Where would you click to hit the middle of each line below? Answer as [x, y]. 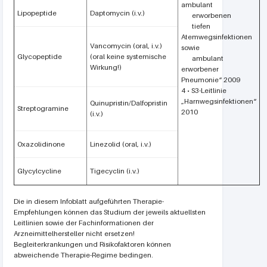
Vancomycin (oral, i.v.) [126, 46]
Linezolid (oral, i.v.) [121, 144]
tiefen [196, 26]
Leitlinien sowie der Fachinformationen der [84, 223]
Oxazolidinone [41, 144]
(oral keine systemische [128, 56]
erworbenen [206, 15]
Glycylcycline [39, 171]
